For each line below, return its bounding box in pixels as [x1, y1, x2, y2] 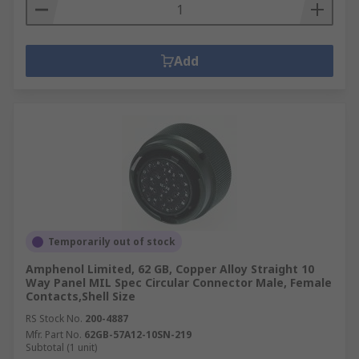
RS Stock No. [26, 312, 83, 325]
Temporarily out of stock [48, 235, 175, 248]
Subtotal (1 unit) [26, 341, 97, 354]
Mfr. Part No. [26, 328, 82, 341]
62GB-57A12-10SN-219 [84, 328, 192, 341]
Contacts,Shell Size [26, 288, 135, 304]
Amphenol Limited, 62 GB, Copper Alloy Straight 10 [26, 261, 314, 276]
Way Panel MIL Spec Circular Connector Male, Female [26, 275, 332, 290]
